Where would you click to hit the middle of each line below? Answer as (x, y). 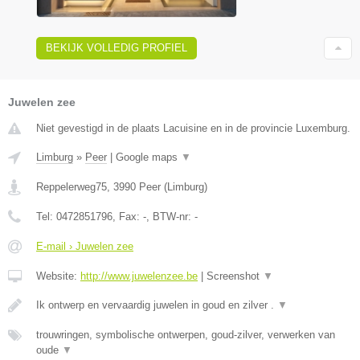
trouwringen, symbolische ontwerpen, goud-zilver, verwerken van (186, 335)
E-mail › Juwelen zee (85, 247)
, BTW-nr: (170, 217)
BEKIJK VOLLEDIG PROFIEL (117, 48)
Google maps (148, 157)
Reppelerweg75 (72, 187)
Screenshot (235, 276)
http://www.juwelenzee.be (139, 276)
